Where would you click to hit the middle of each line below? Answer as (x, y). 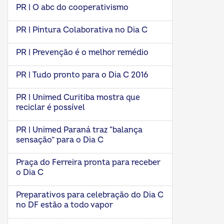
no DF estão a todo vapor (64, 205)
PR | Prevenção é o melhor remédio (82, 52)
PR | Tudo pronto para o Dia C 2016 (82, 75)
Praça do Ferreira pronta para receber (88, 162)
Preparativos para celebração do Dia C (90, 195)
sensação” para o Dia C (60, 140)
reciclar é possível (50, 107)
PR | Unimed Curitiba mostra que (78, 97)
